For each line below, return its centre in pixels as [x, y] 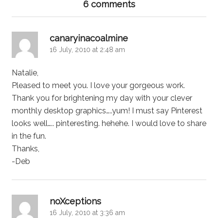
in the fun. [29, 136]
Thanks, [26, 149]
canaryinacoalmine [89, 38]
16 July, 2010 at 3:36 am [87, 213]
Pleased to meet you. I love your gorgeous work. [98, 86]
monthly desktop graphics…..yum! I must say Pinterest [107, 111]
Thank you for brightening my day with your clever [102, 98]
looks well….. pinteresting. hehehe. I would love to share [109, 124]
